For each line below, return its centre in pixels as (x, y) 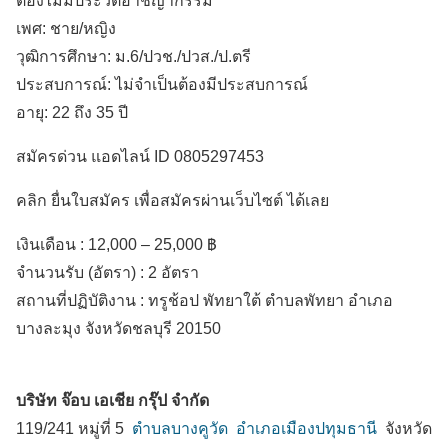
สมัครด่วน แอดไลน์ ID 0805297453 (140, 157)
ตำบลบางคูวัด (180, 429)
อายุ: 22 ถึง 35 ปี (72, 113)
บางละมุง (48, 329)
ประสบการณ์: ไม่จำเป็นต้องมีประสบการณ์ (162, 85)
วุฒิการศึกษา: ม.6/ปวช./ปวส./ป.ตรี (133, 57)
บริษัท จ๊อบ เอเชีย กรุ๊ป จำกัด (112, 401)
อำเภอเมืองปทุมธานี (306, 429)
